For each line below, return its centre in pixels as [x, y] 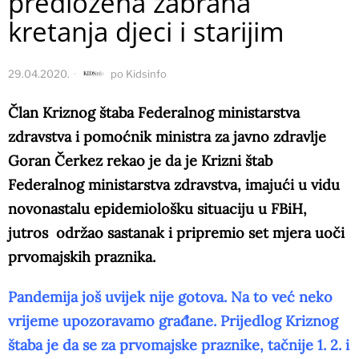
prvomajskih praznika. [82, 257]
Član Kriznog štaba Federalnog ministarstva [154, 113]
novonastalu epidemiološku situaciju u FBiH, [159, 209]
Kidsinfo [146, 74]
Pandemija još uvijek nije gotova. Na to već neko [170, 297]
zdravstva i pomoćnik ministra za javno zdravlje [167, 137]
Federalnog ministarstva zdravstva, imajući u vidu [174, 185]
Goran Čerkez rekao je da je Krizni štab [140, 161]
